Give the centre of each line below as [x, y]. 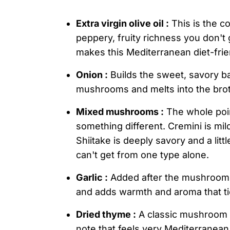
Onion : [92, 75]
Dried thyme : [106, 214]
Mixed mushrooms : [120, 112]
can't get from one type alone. [142, 155]
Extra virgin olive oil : [122, 23]
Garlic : [92, 177]
